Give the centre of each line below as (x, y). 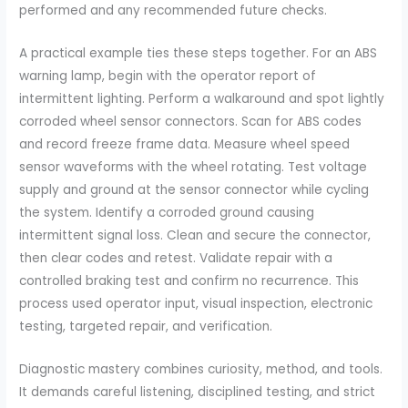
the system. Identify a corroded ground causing (167, 213)
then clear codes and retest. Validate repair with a (176, 259)
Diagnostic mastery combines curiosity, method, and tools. (201, 370)
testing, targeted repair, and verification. (146, 327)
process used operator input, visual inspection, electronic (196, 304)
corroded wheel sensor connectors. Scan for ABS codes (191, 122)
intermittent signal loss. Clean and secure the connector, (195, 236)
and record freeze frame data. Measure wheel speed (185, 145)
